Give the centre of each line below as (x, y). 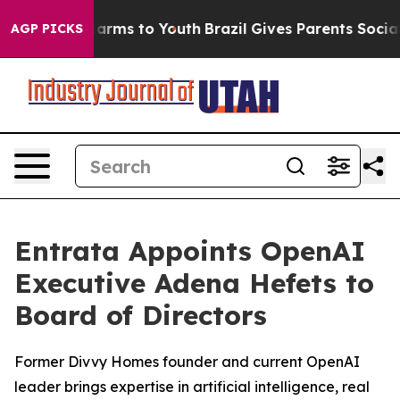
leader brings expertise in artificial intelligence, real (192, 387)
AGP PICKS (47, 29)
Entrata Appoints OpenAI (190, 251)
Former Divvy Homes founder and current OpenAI (187, 362)
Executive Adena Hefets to (194, 283)
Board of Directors (141, 315)
